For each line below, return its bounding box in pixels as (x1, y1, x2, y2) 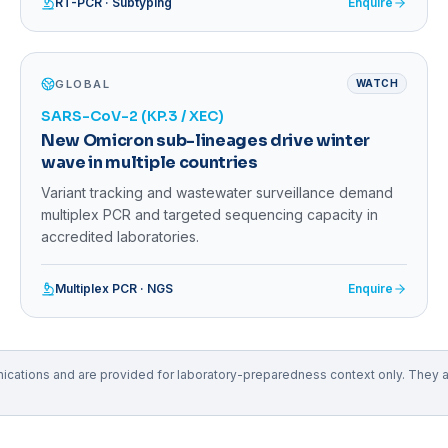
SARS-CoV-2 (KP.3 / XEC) (41, 107, 224, 126)
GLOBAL (55, 76, 111, 91)
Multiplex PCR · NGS (55, 281, 173, 297)
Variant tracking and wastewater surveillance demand (41, 184, 393, 202)
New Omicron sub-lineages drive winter (41, 130, 371, 152)
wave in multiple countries (41, 152, 258, 174)
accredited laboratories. (41, 228, 199, 246)
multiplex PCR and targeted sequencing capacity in (41, 206, 378, 224)
